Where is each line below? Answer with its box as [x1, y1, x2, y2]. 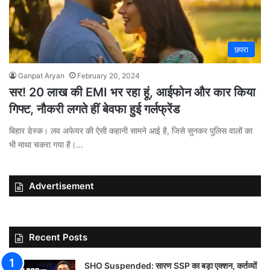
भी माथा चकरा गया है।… [9, 139, 83, 149]
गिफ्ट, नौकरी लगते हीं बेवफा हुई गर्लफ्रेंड [9, 101, 180, 116]
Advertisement [29, 180, 94, 192]
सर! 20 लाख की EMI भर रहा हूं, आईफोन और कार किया [9, 84, 256, 99]
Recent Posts [29, 231, 87, 243]
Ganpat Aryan [18, 71, 64, 80]
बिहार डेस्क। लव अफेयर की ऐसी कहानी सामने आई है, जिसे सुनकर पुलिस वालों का [9, 125, 253, 136]
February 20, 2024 [77, 71, 140, 80]
